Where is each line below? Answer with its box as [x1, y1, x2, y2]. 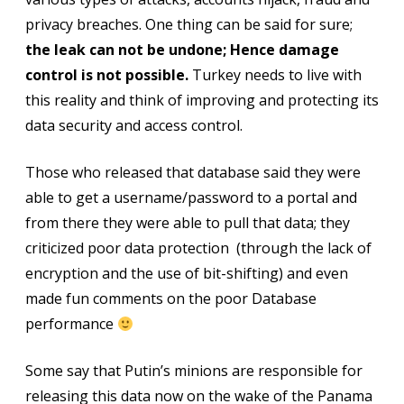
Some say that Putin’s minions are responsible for [25, 361, 363, 381]
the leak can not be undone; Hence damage [25, 40, 339, 60]
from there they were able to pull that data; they [25, 213, 350, 233]
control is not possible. [25, 65, 188, 85]
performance [25, 314, 117, 334]
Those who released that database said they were [25, 162, 361, 182]
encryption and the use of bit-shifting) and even [25, 263, 348, 283]
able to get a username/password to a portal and [25, 188, 357, 207]
